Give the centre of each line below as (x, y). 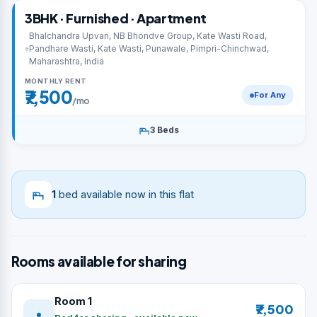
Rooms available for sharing (99, 261)
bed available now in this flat (125, 194)
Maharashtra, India (67, 61)
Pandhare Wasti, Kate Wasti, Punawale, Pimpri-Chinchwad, (149, 48)
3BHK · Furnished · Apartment (116, 18)
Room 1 (73, 301)
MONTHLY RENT (56, 81)
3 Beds (164, 130)
